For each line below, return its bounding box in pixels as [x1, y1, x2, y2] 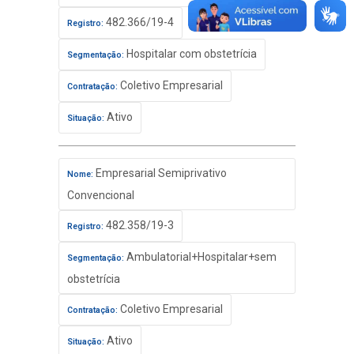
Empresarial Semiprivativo [93, 167, 227, 179]
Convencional [67, 189, 134, 201]
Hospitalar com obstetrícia [124, 47, 257, 60]
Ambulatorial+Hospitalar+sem [124, 250, 277, 263]
